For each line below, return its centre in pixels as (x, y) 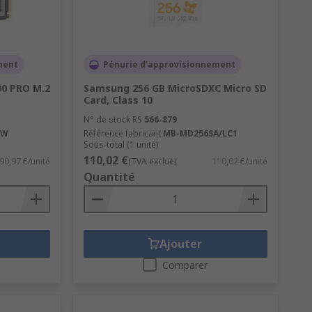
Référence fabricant (122, 134)
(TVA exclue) (152, 162)
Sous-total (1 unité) (120, 145)
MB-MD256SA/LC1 (200, 134)
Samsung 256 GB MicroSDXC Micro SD (175, 88)
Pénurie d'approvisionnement (169, 65)
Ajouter (181, 244)
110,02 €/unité (239, 162)
